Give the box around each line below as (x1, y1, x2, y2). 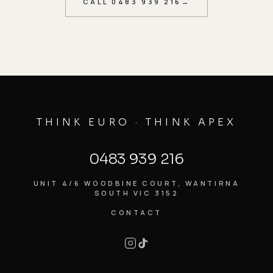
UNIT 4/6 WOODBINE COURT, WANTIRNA (33, 179, 240, 188)
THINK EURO (36, 116, 135, 129)
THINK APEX (140, 116, 237, 129)
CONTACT (111, 208, 162, 217)
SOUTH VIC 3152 (94, 188, 179, 197)
